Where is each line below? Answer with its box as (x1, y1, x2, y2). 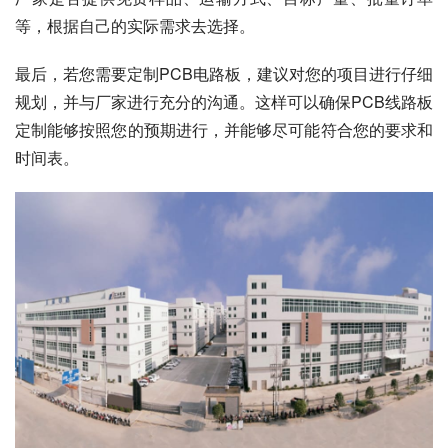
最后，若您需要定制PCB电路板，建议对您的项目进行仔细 (15, 62, 433, 86)
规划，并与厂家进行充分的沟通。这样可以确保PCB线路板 (15, 90, 433, 114)
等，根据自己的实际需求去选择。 (15, 14, 255, 38)
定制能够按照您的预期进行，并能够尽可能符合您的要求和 (15, 118, 433, 142)
